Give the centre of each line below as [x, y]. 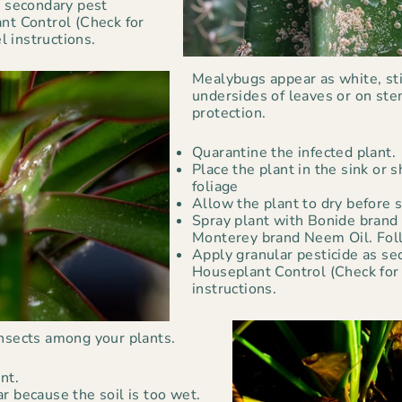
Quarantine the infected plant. [294, 152]
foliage [215, 186]
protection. [229, 113]
